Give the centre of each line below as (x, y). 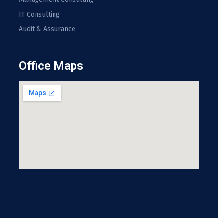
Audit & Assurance (47, 29)
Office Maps (51, 65)
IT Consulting (39, 14)
